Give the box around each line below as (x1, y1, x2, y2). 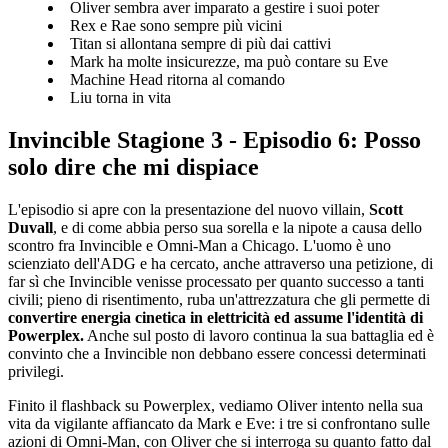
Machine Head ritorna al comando (70, 71, 285, 89)
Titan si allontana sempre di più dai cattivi (70, 35, 331, 53)
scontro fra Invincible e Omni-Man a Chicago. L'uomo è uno (8, 237, 391, 255)
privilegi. (8, 363, 68, 381)
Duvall (8, 219, 53, 237)
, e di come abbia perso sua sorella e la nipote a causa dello (53, 219, 422, 237)
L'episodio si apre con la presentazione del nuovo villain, (8, 201, 369, 219)
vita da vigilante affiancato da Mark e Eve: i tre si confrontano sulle (8, 415, 430, 433)
